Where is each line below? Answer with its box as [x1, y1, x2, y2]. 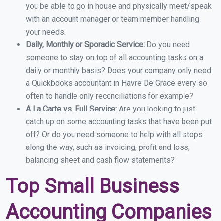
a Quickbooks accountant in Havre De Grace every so [26, 78, 207, 88]
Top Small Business [6, 175, 179, 198]
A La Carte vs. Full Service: [26, 104, 119, 114]
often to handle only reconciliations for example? [26, 91, 193, 101]
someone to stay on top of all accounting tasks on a [26, 53, 203, 63]
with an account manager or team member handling [26, 14, 199, 24]
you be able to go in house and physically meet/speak [26, 1, 212, 11]
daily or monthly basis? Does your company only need [26, 66, 211, 75]
